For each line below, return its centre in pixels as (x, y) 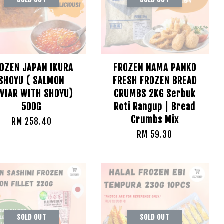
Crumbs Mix (155, 120)
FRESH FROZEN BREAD (155, 81)
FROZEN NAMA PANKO (155, 68)
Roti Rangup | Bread (155, 107)
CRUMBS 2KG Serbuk (155, 94)
